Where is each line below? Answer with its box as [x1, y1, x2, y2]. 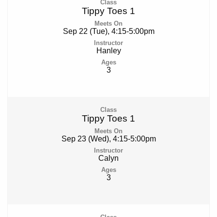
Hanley [96, 46, 121, 55]
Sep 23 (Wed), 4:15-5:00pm [61, 135, 156, 143]
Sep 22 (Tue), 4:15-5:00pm [62, 27, 155, 36]
